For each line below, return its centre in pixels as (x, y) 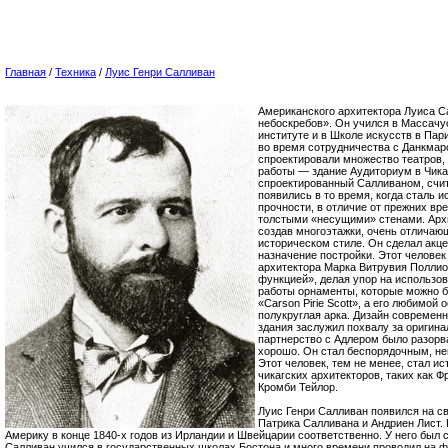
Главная (25, 72)
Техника (75, 72)
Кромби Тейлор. (298, 386)
